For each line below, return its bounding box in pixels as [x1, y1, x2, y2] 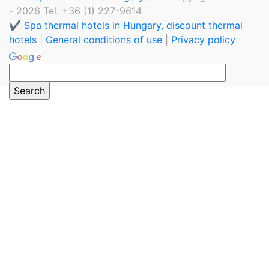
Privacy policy [171, 33, 235, 46]
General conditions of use [46, 33, 162, 46]
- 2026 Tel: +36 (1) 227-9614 [9, 4, 142, 17]
